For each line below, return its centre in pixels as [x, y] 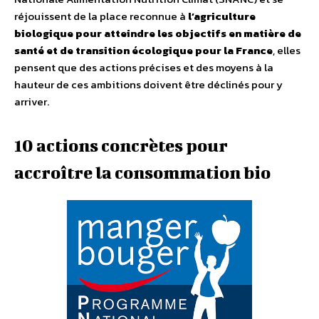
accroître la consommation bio [142, 173]
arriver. [32, 102]
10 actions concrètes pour [121, 146]
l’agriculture [222, 16]
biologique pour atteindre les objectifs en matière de [158, 33]
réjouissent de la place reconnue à [101, 16]
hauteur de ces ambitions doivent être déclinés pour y [148, 85]
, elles [287, 51]
